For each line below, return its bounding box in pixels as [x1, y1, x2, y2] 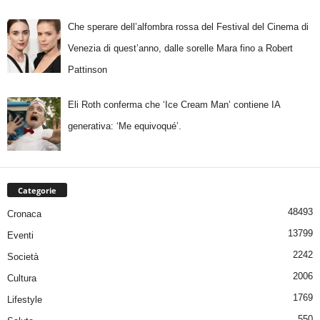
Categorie [18, 184, 56, 196]
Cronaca [7, 208, 41, 219]
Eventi [7, 229, 34, 241]
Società [7, 251, 39, 262]
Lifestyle [7, 294, 42, 305]
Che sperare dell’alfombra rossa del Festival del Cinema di [67, 21, 309, 32]
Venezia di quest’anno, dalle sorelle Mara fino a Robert [67, 42, 293, 54]
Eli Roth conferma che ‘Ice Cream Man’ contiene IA [67, 99, 280, 111]
